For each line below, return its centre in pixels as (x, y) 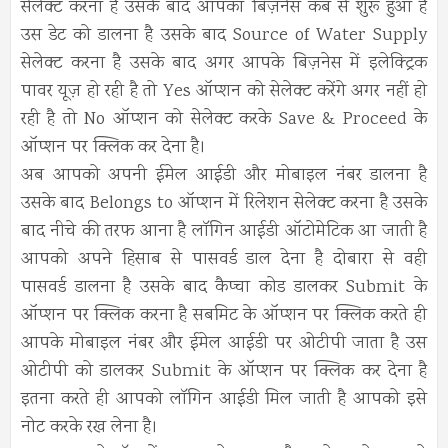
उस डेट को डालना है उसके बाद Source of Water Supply (224, 36)
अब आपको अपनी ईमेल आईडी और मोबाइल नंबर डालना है (224, 176)
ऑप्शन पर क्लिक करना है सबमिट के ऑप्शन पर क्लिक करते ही (224, 316)
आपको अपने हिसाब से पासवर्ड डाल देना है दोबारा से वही (224, 260)
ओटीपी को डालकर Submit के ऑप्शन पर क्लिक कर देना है (224, 372)
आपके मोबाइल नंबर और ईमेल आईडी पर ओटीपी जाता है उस (224, 344)
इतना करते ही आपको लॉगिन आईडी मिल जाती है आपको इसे (224, 400)
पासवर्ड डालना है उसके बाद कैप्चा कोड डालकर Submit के (224, 288)
